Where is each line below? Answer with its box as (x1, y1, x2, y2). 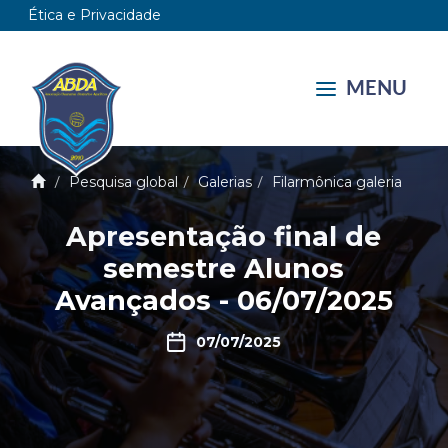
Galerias (197, 173, 252, 191)
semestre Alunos (103, 252, 345, 285)
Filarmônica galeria (271, 173, 402, 191)
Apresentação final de (66, 220, 382, 253)
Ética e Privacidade (28, 6, 162, 24)
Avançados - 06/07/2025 (54, 284, 393, 317)
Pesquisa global (68, 173, 178, 191)
